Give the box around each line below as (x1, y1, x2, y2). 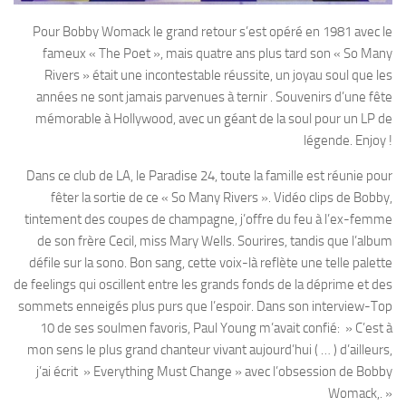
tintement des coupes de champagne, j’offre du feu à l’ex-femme (24, 210, 392, 227)
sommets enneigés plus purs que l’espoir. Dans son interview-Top (18, 297, 392, 314)
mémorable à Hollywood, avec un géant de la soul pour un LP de (35, 110, 392, 127)
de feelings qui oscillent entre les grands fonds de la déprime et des (14, 275, 392, 293)
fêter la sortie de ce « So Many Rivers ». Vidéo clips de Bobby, (51, 188, 392, 206)
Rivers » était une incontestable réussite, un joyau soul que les (44, 66, 392, 83)
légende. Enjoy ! (304, 131, 392, 149)
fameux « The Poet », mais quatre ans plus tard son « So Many (43, 44, 392, 62)
